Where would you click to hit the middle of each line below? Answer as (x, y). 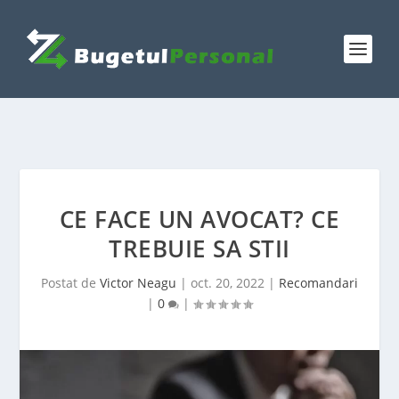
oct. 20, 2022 (228, 283)
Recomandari (318, 283)
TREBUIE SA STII (199, 248)
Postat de (70, 283)
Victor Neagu (138, 283)
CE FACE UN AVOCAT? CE (199, 219)
